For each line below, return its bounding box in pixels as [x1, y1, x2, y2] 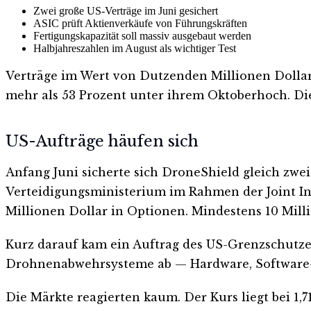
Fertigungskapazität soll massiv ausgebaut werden [33, 29, 251, 42]
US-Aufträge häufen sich [6, 132, 199, 151]
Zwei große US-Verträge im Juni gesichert [33, 4, 218, 17]
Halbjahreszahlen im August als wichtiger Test [33, 42, 236, 54]
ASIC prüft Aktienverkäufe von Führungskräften [33, 17, 247, 29]
